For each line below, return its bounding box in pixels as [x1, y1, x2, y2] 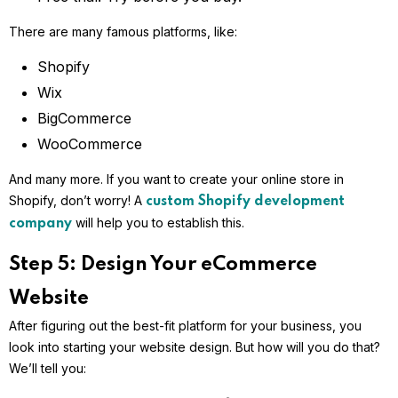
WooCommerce [37, 135, 142, 154]
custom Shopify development [146, 195, 345, 210]
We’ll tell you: [9, 361, 86, 377]
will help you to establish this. [72, 215, 248, 231]
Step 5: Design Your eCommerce [9, 255, 317, 275]
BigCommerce [37, 109, 131, 128]
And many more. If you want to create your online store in [9, 171, 344, 187]
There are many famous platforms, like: [9, 24, 237, 40]
